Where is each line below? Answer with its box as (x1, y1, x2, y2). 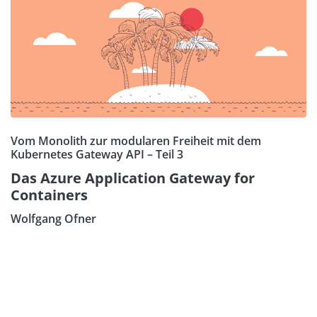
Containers (11, 185, 88, 205)
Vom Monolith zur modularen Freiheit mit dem (11, 133, 261, 149)
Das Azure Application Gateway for (11, 168, 255, 188)
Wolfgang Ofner (11, 211, 96, 227)
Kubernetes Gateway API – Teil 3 (11, 146, 183, 163)
